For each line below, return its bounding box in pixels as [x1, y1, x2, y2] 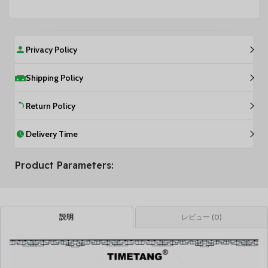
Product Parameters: [15, 159, 114, 171]
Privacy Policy [26, 44, 77, 55]
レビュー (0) [181, 212, 222, 221]
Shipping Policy [26, 72, 83, 83]
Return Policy [26, 100, 75, 111]
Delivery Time [26, 128, 78, 139]
